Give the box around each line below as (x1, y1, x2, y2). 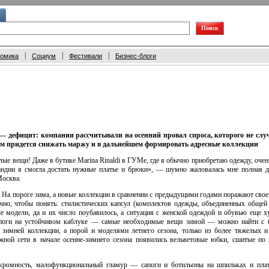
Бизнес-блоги (115, 52, 156, 59)
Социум (32, 52, 56, 59)
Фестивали (69, 52, 102, 59)
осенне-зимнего (63, 235, 110, 244)
